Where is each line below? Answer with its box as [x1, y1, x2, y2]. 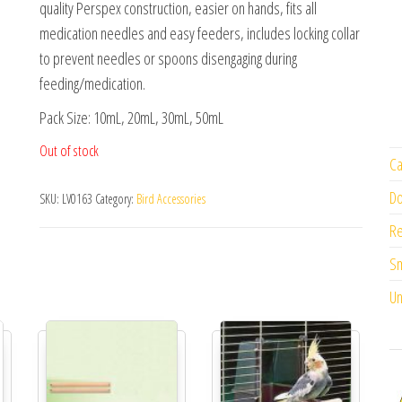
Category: [95, 190, 136, 207]
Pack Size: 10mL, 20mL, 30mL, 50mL [39, 107, 223, 128]
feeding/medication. [39, 73, 145, 94]
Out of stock [39, 140, 99, 161]
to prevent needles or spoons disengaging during [39, 48, 297, 69]
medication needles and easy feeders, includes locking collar [39, 22, 360, 44]
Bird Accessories [136, 190, 205, 207]
